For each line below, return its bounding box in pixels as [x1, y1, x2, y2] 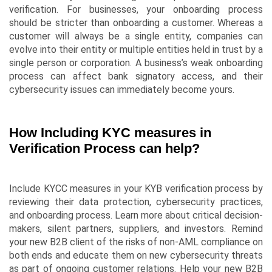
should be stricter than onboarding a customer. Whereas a [9, 17, 263, 29]
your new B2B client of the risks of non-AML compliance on [9, 236, 263, 248]
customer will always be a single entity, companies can [9, 30, 263, 42]
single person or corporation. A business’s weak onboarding [9, 57, 263, 69]
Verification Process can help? [9, 141, 200, 157]
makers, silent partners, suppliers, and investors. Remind [9, 223, 263, 235]
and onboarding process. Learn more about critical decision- [9, 209, 263, 222]
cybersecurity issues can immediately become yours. [9, 84, 234, 96]
